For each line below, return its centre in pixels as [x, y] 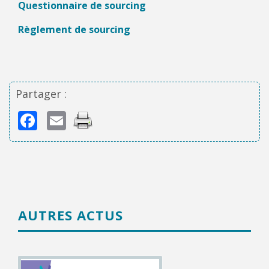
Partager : [41, 94]
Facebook [80, 121]
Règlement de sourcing [74, 30]
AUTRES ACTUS [71, 215]
